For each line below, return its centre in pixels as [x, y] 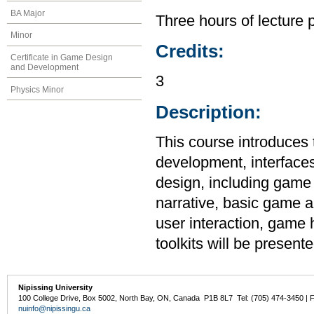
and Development [45, 68]
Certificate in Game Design [62, 58]
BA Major [28, 13]
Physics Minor [37, 89]
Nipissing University [56, 288]
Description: [209, 112]
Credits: [190, 52]
